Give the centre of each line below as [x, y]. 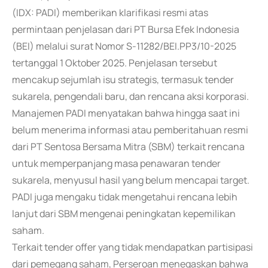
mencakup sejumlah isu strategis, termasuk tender [123, 80]
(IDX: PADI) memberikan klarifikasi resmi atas [110, 13]
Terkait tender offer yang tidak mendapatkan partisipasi [133, 247]
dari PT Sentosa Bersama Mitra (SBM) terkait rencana [128, 147]
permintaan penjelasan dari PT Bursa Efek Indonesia [126, 29]
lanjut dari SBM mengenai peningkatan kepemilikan [124, 214]
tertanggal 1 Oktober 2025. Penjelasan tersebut [115, 63]
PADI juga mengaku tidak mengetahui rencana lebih [125, 197]
